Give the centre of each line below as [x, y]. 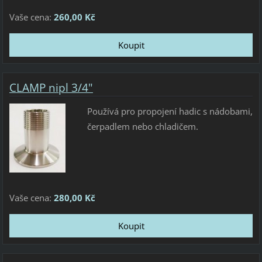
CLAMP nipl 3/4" [51, 87]
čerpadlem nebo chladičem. [142, 126]
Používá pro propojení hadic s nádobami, [170, 111]
